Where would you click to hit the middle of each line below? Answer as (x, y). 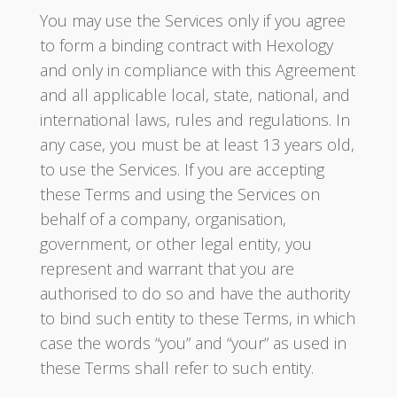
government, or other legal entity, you (175, 244)
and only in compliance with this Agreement (197, 70)
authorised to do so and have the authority (195, 293)
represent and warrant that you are (167, 269)
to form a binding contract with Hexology (186, 45)
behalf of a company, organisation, (163, 219)
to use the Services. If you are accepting (182, 169)
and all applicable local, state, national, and (195, 95)
